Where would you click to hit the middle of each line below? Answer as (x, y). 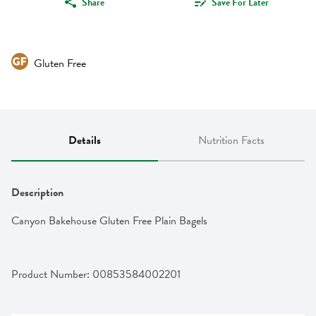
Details (85, 141)
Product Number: (52, 275)
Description (37, 193)
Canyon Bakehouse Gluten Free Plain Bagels (109, 221)
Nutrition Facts (231, 141)
